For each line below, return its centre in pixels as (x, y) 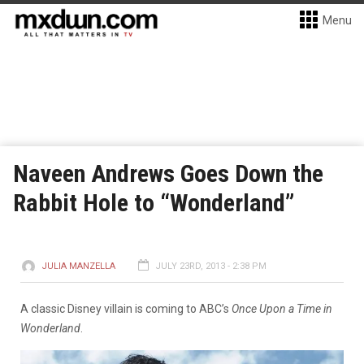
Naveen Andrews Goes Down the (168, 173)
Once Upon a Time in (282, 309)
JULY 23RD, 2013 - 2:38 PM (211, 266)
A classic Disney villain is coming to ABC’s (126, 309)
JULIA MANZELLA (78, 266)
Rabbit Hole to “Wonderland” (154, 203)
